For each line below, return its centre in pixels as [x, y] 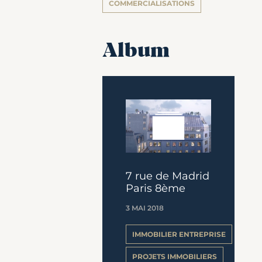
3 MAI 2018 [145, 208]
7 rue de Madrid [168, 176]
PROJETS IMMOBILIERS [175, 256]
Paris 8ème [156, 188]
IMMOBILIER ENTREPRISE [179, 234]
